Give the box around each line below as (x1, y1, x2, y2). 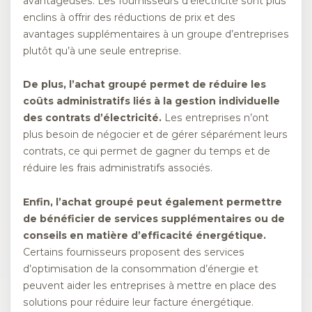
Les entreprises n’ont (162, 111, 269, 125)
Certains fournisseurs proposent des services (23, 245, 244, 258)
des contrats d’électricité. (23, 111, 162, 125)
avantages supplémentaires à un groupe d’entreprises (23, 27, 289, 40)
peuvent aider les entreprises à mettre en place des (23, 279, 276, 292)
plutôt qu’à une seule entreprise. (23, 44, 181, 57)
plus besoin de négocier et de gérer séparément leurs (23, 128, 288, 141)
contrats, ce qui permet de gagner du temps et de (23, 145, 270, 158)
